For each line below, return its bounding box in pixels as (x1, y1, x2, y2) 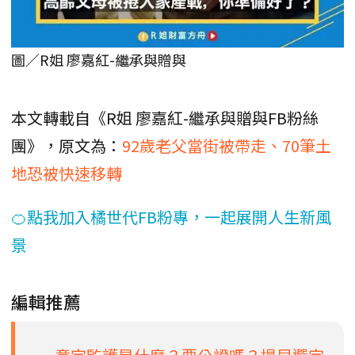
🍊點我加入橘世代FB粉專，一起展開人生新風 (11, 204, 331, 228)
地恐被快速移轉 (11, 161, 122, 185)
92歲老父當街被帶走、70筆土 (122, 133, 331, 157)
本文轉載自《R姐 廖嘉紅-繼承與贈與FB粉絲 (11, 105, 319, 129)
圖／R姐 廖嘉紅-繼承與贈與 (11, 48, 186, 70)
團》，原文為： (11, 133, 122, 157)
